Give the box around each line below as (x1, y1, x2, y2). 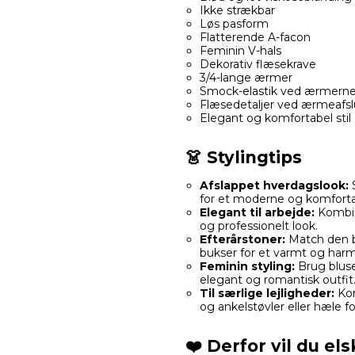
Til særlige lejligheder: (199, 286, 334, 301)
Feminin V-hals (199, 44, 281, 59)
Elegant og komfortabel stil (199, 111, 351, 126)
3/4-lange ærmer (199, 71, 292, 86)
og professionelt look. (199, 219, 318, 234)
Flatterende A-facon (199, 30, 311, 45)
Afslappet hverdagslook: (199, 178, 349, 193)
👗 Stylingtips (185, 147, 302, 168)
